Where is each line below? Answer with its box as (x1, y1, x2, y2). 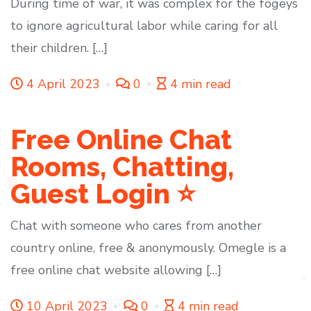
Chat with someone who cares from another (10, 217, 262, 235)
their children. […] (10, 40, 108, 57)
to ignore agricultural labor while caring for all (10, 17, 278, 35)
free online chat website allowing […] (10, 262, 221, 279)
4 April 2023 (23, 76, 103, 93)
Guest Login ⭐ (10, 178, 195, 210)
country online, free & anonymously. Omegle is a (10, 239, 286, 257)
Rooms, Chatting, (10, 151, 234, 183)
